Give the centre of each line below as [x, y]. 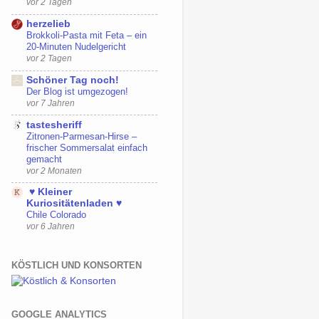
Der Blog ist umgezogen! [77, 91]
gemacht [44, 159]
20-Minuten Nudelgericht [76, 47]
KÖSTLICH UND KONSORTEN [77, 265]
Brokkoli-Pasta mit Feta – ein [87, 36]
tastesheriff [54, 125]
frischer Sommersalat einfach [87, 147]
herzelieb [48, 24]
